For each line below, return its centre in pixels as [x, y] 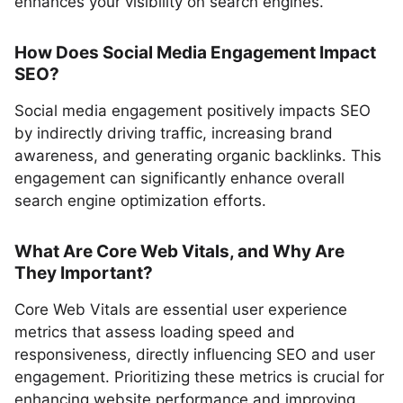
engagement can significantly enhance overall [179, 178]
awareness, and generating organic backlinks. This [198, 156]
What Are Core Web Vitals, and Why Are [179, 251]
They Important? [84, 273]
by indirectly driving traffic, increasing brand [174, 133]
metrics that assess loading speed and [155, 332]
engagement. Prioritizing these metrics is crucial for [199, 377]
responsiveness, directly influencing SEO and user [195, 354]
